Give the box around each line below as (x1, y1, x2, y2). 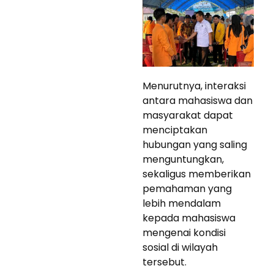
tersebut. (143, 254, 187, 269)
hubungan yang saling (143, 137, 247, 152)
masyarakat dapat (143, 108, 233, 122)
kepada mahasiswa (143, 210, 235, 225)
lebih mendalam (143, 196, 221, 210)
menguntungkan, (143, 152, 224, 166)
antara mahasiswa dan (143, 93, 253, 108)
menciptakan (143, 122, 207, 137)
